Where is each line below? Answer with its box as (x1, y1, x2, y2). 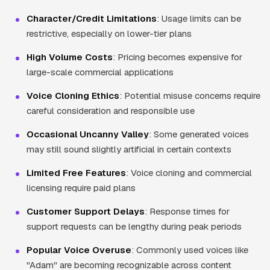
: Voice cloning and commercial (126, 166, 252, 178)
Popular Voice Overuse (27, 243, 131, 256)
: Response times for (145, 205, 230, 217)
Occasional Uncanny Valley (27, 128, 149, 140)
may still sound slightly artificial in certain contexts (27, 143, 231, 155)
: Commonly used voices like (131, 243, 248, 256)
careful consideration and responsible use (27, 104, 195, 116)
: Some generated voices (149, 128, 249, 140)
